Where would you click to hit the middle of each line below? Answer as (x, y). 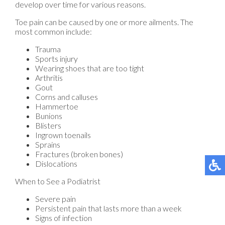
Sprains (48, 144)
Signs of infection (64, 217)
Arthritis (49, 77)
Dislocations (56, 163)
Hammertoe (57, 106)
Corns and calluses (67, 96)
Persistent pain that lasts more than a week (108, 208)
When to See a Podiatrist (58, 181)
